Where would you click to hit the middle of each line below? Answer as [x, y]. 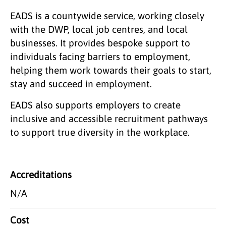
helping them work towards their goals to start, [111, 70]
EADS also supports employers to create [95, 105]
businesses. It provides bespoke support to [100, 43]
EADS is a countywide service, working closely [107, 15]
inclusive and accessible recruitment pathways [109, 118]
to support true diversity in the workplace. [100, 132]
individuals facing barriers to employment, [100, 56]
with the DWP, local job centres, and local [99, 29]
